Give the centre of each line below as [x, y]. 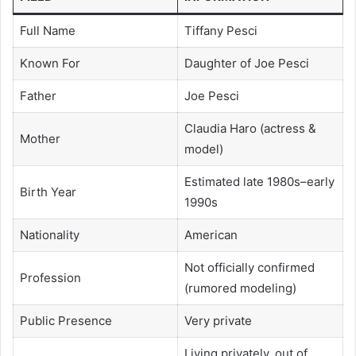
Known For [50, 63]
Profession [50, 277]
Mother [40, 138]
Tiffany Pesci [221, 30]
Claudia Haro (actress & [250, 128]
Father [38, 95]
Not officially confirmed [249, 267]
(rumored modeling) [240, 288]
